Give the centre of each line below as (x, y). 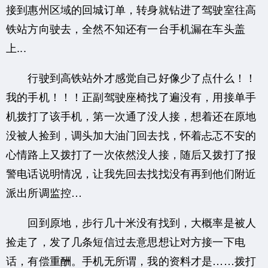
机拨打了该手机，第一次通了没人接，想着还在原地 (131, 115)
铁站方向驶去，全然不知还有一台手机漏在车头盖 (126, 28)
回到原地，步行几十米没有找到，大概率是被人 (131, 222)
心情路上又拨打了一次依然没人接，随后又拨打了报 (131, 153)
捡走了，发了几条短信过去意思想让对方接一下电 (126, 241)
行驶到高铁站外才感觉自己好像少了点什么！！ (131, 77)
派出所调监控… (44, 192)
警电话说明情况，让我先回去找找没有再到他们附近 (131, 173)
